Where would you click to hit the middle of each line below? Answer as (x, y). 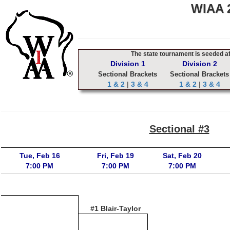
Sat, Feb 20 (182, 156)
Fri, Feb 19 (115, 156)
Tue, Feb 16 (40, 156)
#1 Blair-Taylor (115, 208)
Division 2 (199, 64)
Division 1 (128, 64)
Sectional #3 (179, 129)
